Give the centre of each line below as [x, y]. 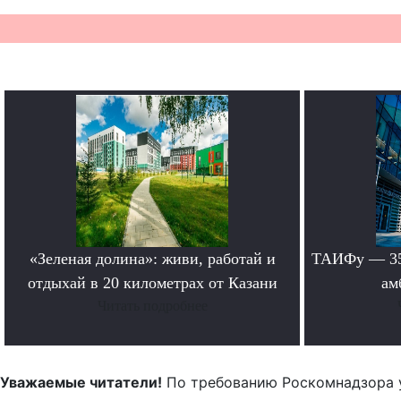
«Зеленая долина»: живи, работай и [152, 259]
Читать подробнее [152, 306]
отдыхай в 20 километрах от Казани [152, 283]
